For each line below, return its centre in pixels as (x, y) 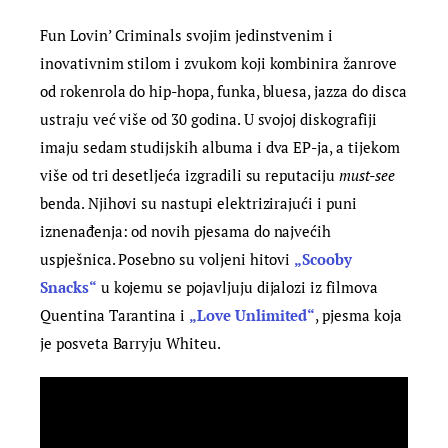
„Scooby (323, 259)
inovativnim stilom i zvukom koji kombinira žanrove (218, 63)
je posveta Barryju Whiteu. (130, 343)
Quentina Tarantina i (115, 315)
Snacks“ (68, 287)
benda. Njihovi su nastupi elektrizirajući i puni (198, 203)
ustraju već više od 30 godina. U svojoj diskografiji (208, 119)
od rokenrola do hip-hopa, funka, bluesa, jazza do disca (223, 91)
